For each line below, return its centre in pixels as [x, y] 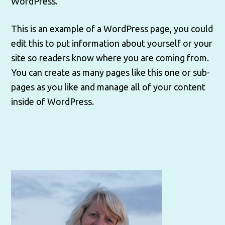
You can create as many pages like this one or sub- [111, 72]
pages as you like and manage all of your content [108, 87]
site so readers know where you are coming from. [110, 58]
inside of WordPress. [53, 101]
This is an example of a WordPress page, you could [112, 29]
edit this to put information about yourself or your [112, 43]
